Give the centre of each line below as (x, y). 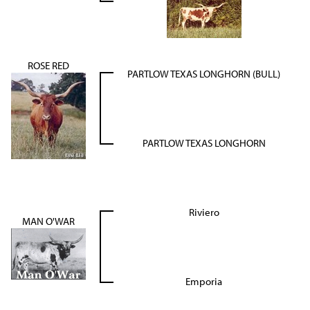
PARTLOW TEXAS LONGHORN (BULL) (204, 74)
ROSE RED (48, 65)
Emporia (204, 281)
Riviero (204, 212)
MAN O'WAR (48, 221)
